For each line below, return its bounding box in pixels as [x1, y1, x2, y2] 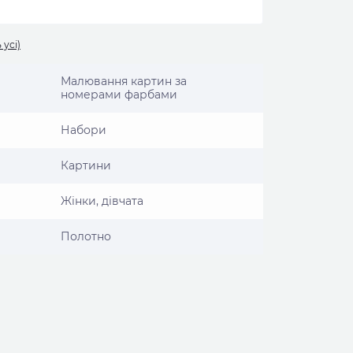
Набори [61, 123, 106, 137]
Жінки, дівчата [61, 194, 143, 208]
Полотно [61, 229, 111, 243]
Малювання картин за [61, 74, 187, 88]
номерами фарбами [61, 87, 177, 102]
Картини [61, 158, 111, 173]
